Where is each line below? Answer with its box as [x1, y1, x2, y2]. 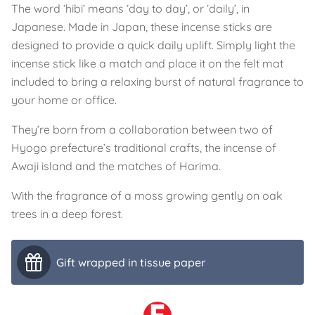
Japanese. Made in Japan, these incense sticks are [11, 20, 272, 34]
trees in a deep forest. [11, 207, 123, 221]
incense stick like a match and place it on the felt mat [11, 56, 283, 70]
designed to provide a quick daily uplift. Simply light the [11, 38, 295, 52]
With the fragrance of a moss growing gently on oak [11, 188, 283, 202]
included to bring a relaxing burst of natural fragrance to [11, 75, 304, 89]
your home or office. [11, 93, 117, 107]
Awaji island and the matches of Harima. [11, 159, 221, 173]
